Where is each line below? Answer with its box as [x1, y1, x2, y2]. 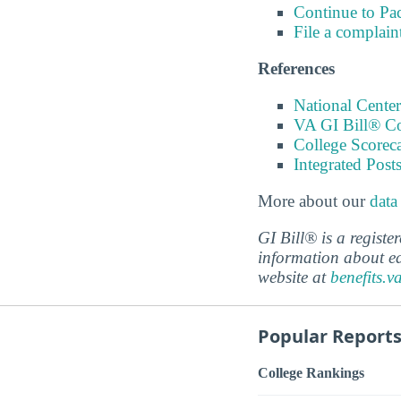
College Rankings [258, 364, 364, 380]
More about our [258, 192, 370, 211]
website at [258, 268, 330, 287]
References [258, 58, 335, 78]
